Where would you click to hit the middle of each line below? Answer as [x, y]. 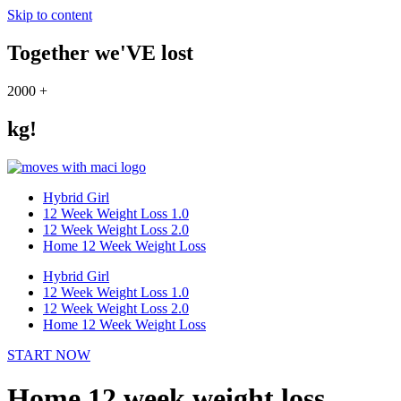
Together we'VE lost [100, 52]
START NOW [49, 354]
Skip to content [50, 15]
